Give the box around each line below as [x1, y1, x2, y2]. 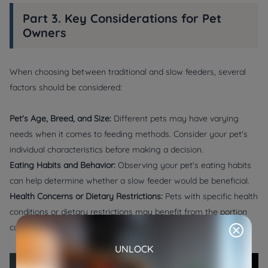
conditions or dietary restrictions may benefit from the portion [10, 206, 247, 217]
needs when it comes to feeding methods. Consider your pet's [10, 129, 248, 139]
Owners [23, 25, 66, 40]
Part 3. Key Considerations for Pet [23, 11, 221, 26]
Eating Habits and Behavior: [10, 160, 118, 170]
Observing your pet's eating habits [118, 160, 251, 170]
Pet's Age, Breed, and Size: [10, 113, 111, 124]
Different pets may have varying [111, 113, 239, 124]
